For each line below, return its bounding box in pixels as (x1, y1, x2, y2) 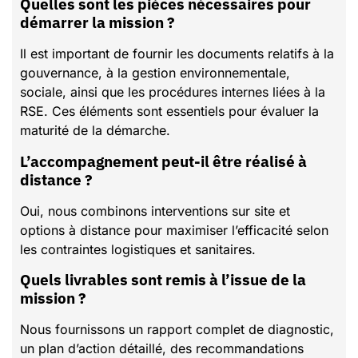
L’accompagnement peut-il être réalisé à (20, 150, 30, 171)
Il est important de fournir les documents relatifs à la (20, 46, 334, 62)
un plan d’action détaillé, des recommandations (20, 340, 304, 356)
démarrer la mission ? (20, 12, 175, 33)
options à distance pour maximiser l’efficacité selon (20, 221, 328, 238)
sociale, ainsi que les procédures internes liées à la (20, 84, 325, 101)
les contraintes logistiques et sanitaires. (20, 241, 256, 257)
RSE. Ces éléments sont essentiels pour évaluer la (20, 103, 319, 120)
